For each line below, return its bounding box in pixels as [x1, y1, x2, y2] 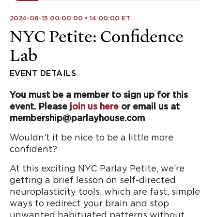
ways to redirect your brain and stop [10, 200, 169, 208]
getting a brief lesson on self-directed [10, 176, 176, 185]
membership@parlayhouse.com [10, 114, 145, 123]
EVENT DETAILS [10, 70, 77, 77]
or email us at [119, 103, 180, 111]
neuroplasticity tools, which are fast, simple [10, 188, 200, 197]
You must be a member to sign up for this [10, 91, 188, 100]
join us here [70, 103, 119, 111]
